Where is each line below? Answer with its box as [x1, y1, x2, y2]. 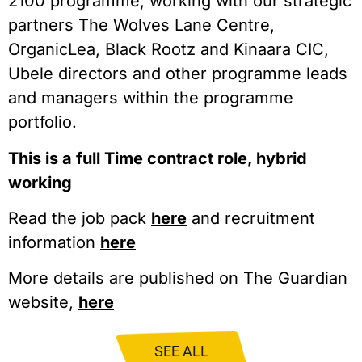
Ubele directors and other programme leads [8, 64, 347, 84]
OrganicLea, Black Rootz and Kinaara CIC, [8, 40, 329, 60]
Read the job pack [8, 208, 151, 229]
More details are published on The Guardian [8, 268, 347, 288]
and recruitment [187, 208, 315, 229]
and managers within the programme [8, 88, 293, 108]
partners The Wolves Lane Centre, [8, 15, 275, 36]
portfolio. [8, 112, 77, 133]
